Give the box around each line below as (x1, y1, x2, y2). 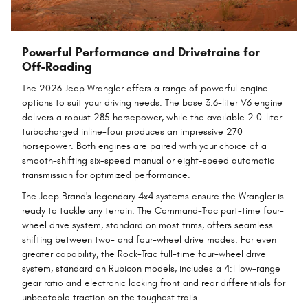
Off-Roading (22, 58, 92, 74)
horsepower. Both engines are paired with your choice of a (22, 140, 267, 153)
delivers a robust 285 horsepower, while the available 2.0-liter (22, 111, 282, 124)
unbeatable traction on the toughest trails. (22, 291, 200, 304)
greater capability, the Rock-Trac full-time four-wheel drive (22, 248, 266, 261)
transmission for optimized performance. (22, 169, 190, 181)
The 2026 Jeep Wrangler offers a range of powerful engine (22, 82, 268, 95)
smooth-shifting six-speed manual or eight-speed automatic (22, 155, 274, 167)
